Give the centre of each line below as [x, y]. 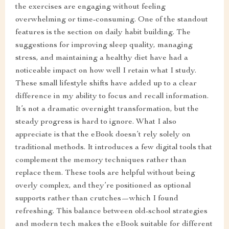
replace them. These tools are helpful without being [105, 173]
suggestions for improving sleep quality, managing [104, 45]
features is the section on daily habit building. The [103, 33]
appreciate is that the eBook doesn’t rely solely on [103, 135]
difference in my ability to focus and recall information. [112, 97]
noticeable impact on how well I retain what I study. [106, 71]
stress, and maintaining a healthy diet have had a [102, 58]
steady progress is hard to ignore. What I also [96, 122]
